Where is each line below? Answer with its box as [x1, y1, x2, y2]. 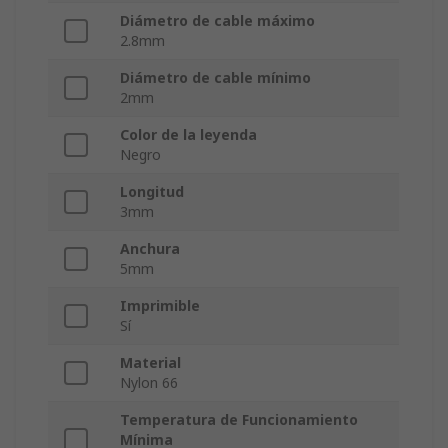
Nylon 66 [120, 373, 178, 393]
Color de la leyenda [120, 125, 257, 145]
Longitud [120, 182, 184, 202]
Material [120, 353, 181, 373]
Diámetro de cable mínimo [120, 68, 311, 88]
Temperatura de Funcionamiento [120, 410, 358, 430]
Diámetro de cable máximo [120, 11, 315, 31]
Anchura [120, 239, 180, 259]
